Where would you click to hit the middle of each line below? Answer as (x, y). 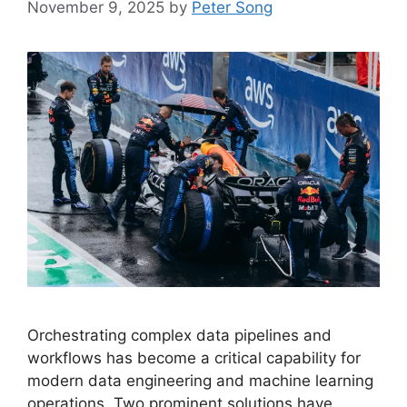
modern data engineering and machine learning (200, 380)
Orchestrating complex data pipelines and (179, 335)
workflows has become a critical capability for (194, 357)
